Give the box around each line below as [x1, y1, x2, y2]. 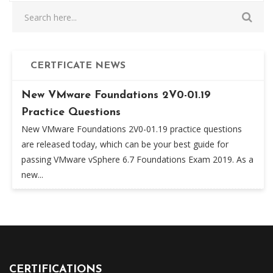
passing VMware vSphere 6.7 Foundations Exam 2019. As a [21, 154, 253, 165]
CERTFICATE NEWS [30, 61, 126, 71]
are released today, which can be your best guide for [21, 138, 229, 150]
